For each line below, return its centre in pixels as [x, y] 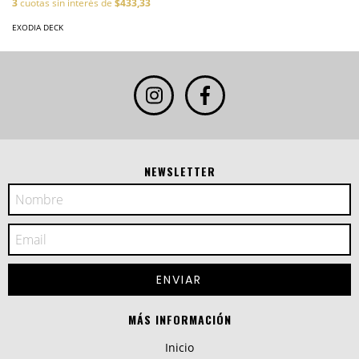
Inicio [179, 347]
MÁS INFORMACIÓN [179, 319]
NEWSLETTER [179, 171]
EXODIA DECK [38, 27]
